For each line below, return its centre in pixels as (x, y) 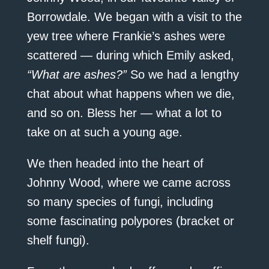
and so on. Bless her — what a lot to (124, 113)
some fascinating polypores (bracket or (130, 221)
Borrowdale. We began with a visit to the (134, 17)
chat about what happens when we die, (131, 94)
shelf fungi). (58, 240)
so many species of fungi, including (120, 202)
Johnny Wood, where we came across (128, 183)
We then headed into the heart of (115, 164)
